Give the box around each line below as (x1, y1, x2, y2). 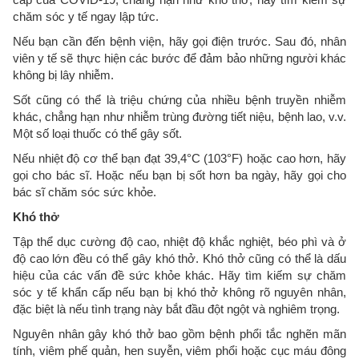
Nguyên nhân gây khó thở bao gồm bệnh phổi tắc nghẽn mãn (13, 326, 346, 341)
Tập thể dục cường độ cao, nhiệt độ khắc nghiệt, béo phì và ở (13, 234, 346, 248)
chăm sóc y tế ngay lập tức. (13, 9, 159, 23)
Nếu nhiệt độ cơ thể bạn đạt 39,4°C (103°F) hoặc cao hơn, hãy (13, 151, 346, 165)
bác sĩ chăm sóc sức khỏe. (13, 184, 156, 199)
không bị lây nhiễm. (13, 67, 114, 82)
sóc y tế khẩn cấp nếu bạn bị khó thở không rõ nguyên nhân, (13, 284, 346, 299)
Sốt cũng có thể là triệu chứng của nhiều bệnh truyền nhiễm (13, 92, 346, 107)
